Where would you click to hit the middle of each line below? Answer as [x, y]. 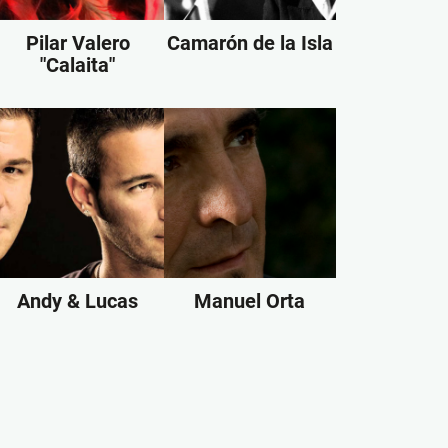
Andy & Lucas [78, 300]
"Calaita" [78, 64]
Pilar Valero [77, 42]
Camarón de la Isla [249, 42]
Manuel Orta [250, 300]
